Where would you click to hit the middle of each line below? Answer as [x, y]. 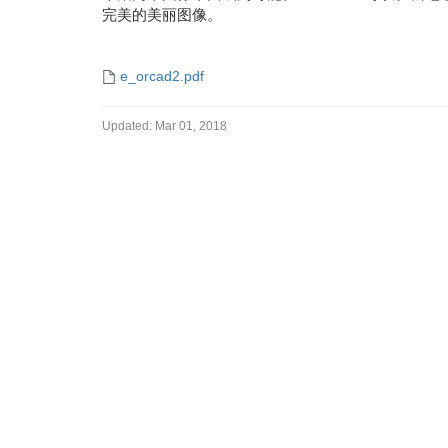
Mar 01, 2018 [191, 126]
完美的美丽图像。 [162, 14]
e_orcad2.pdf [162, 76]
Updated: [127, 126]
